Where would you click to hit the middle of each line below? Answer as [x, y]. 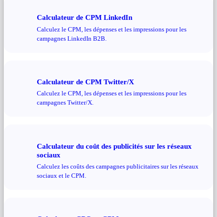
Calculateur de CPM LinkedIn [85, 17]
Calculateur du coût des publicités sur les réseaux [114, 146]
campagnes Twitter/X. [65, 103]
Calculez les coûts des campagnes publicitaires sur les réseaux [118, 167]
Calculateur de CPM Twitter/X [85, 81]
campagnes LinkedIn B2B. [72, 38]
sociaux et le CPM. [62, 176]
